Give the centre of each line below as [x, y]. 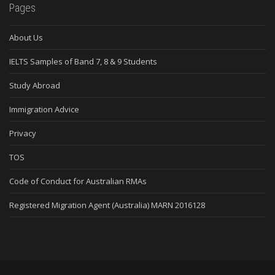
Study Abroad [35, 85]
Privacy [23, 133]
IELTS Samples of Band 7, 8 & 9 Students [83, 61]
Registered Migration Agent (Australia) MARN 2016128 [107, 205]
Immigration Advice [44, 109]
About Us [26, 37]
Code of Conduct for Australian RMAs [78, 181]
